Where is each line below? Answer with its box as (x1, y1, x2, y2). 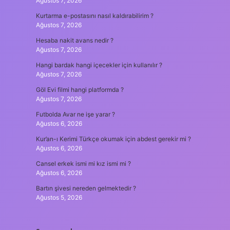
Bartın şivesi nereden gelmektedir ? (35, 184, 136, 192)
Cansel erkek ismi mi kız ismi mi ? (35, 160, 131, 167)
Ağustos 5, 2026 (35, 194, 82, 201)
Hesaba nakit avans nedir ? (35, 36, 113, 44)
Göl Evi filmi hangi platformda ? (35, 86, 124, 93)
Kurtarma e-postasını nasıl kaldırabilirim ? (35, 12, 154, 20)
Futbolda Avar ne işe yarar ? (35, 110, 115, 118)
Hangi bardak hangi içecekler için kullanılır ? (35, 61, 162, 69)
